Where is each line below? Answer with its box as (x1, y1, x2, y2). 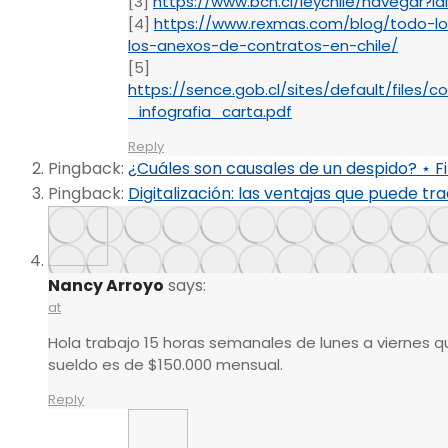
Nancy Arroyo (48, 274, 164, 298)
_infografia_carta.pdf (128, 101, 292, 123)
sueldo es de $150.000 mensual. (48, 354, 283, 376)
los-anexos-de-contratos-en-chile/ (128, 35, 398, 57)
